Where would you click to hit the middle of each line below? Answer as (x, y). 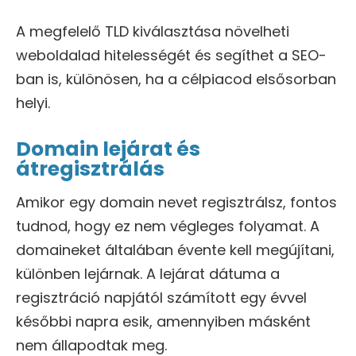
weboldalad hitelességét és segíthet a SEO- (171, 56)
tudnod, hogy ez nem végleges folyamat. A (168, 226)
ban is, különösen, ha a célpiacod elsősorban (176, 79)
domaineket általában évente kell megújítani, (175, 250)
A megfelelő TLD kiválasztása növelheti (153, 32)
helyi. (33, 103)
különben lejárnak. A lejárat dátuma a (148, 274)
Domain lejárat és (108, 149)
